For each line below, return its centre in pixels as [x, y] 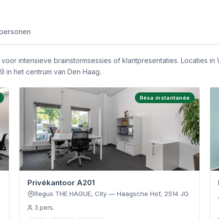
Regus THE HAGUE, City [70, 194]
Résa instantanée [165, 98]
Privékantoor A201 [61, 183]
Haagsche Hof [138, 194]
